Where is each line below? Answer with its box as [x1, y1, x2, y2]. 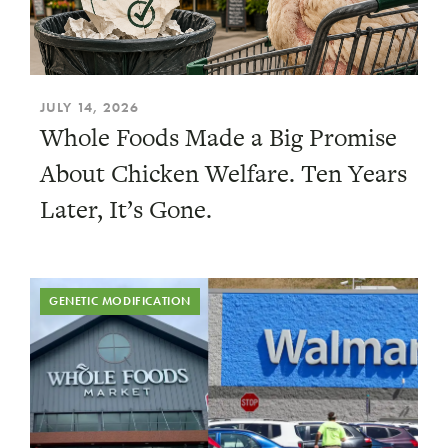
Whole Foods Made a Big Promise [40, 120, 397, 155]
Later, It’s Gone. [40, 192, 212, 227]
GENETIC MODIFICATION [49, 293, 191, 309]
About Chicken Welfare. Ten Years [40, 156, 407, 191]
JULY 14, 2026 [40, 98, 140, 116]
